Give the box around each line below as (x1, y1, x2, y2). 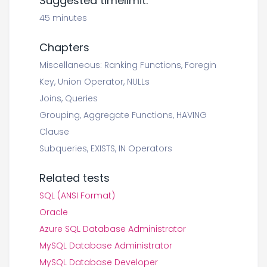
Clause (39, 126, 69, 138)
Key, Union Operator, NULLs (39, 76, 150, 88)
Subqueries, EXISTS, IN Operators (39, 142, 172, 154)
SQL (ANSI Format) (39, 190, 115, 201)
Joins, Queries (39, 92, 98, 104)
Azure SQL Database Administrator (39, 223, 186, 235)
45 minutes (39, 12, 87, 24)
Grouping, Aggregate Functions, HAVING (39, 109, 207, 121)
